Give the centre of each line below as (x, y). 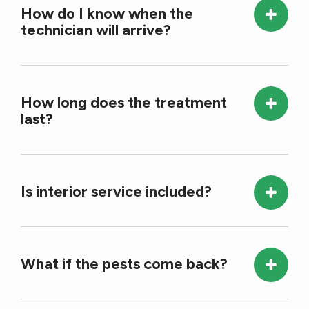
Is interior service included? (116, 192)
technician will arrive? (96, 30)
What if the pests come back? (124, 264)
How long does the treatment (124, 103)
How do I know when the (107, 14)
